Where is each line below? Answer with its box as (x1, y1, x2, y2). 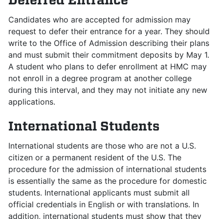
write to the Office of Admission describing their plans (8, 38, 209, 48)
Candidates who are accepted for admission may (8, 15, 191, 24)
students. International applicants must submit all (8, 188, 190, 197)
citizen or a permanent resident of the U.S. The (8, 153, 181, 162)
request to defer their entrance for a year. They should (8, 26, 210, 36)
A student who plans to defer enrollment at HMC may (8, 62, 207, 71)
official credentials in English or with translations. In (8, 199, 199, 209)
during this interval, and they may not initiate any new (8, 85, 207, 95)
